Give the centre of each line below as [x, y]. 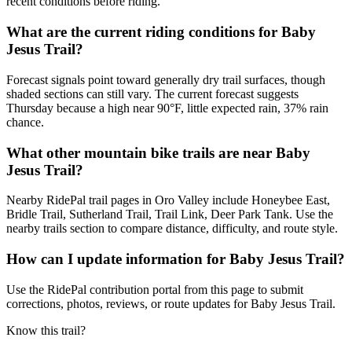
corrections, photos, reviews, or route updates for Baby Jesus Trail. [171, 303]
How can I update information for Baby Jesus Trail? [176, 259]
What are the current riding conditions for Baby [161, 32]
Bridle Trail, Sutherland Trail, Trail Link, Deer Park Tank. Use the [170, 214]
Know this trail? [46, 330]
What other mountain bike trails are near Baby [158, 152]
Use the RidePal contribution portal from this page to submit [155, 289]
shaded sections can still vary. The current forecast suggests [152, 93]
